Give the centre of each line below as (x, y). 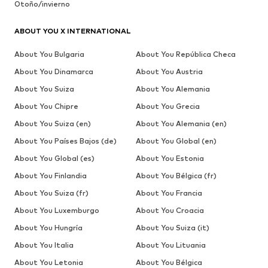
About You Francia (169, 193)
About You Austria (169, 71)
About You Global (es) (54, 158)
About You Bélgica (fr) (176, 175)
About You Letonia (49, 262)
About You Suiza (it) (172, 227)
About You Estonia (170, 158)
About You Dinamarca (54, 71)
